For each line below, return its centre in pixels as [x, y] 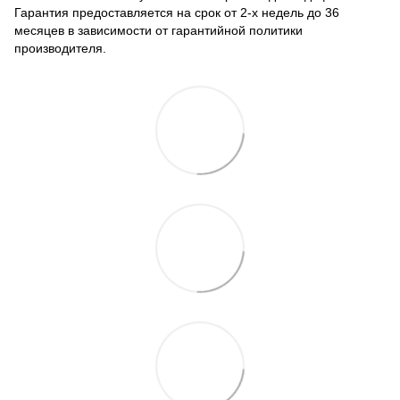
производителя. [60, 49]
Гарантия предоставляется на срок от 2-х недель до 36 [177, 13]
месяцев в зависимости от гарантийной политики [158, 31]
